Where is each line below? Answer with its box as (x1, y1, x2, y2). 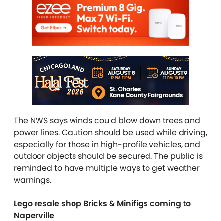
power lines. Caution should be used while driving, (14, 127, 207, 139)
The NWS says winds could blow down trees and (14, 115, 200, 127)
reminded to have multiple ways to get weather (14, 162, 200, 174)
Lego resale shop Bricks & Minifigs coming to (14, 198, 191, 210)
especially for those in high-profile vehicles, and (14, 139, 200, 150)
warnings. (14, 174, 51, 186)
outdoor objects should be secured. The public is (14, 150, 203, 162)
